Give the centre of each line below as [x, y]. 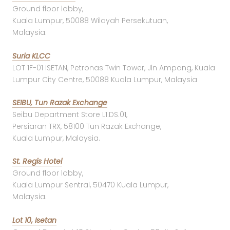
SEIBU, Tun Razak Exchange [60, 103]
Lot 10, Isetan [34, 220]
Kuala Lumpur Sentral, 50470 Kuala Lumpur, [90, 185]
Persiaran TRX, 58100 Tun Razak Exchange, [87, 127]
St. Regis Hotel [37, 161]
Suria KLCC [31, 56]
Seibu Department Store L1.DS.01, [70, 115]
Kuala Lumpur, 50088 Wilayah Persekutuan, [90, 21]
